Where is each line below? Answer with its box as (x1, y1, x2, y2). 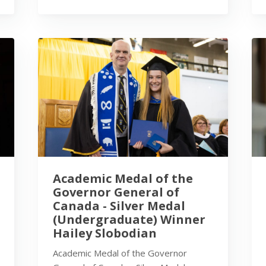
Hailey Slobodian (53, 225, 157, 242)
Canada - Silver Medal (53, 198, 185, 214)
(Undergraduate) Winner (53, 211, 205, 228)
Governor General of (53, 184, 179, 201)
